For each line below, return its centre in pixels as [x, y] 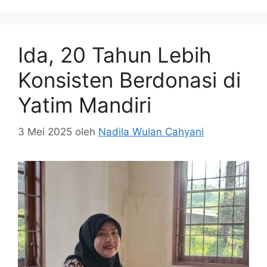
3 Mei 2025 [45, 131]
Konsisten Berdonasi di [129, 80]
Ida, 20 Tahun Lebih [115, 55]
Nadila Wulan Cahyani [151, 131]
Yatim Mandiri [85, 105]
